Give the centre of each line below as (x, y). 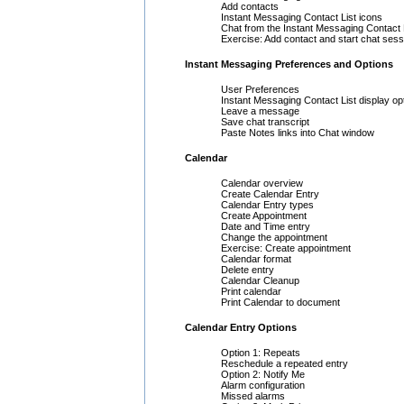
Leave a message (260, 110)
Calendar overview (262, 183)
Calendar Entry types (267, 204)
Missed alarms (253, 395)
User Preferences (260, 89)
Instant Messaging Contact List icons (302, 17)
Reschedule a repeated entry (285, 363)
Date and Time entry (266, 226)
